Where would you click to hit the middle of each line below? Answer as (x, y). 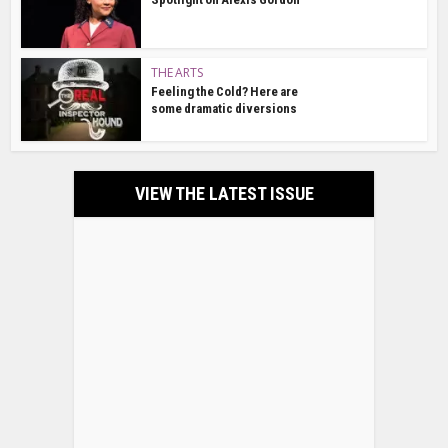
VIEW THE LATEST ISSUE (224, 193)
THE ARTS (177, 73)
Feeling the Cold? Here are (225, 92)
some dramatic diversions (224, 109)
